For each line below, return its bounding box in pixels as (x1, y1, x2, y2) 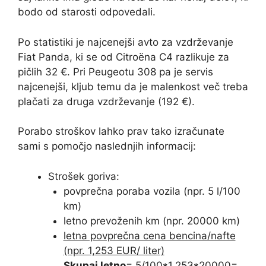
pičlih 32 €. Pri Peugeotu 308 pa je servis (18, 65, 213, 78)
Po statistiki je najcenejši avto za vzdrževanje (18, 36, 233, 48)
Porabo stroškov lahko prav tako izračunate (18, 125, 224, 138)
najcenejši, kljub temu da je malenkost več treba (18, 80, 248, 93)
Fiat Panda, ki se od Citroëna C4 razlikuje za (18, 50, 229, 63)
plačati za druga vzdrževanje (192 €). (18, 95, 195, 107)
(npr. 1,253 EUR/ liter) (63, 244, 164, 256)
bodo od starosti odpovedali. (18, 6, 156, 18)
